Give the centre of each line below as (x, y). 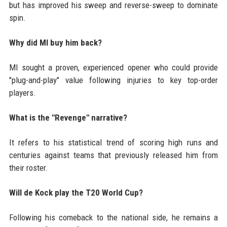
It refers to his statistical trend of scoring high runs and (113, 143)
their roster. (28, 168)
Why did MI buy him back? (55, 43)
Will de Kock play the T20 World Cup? (76, 193)
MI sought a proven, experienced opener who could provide (113, 68)
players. (22, 93)
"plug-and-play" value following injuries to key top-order (113, 80)
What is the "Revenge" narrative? (68, 118)
